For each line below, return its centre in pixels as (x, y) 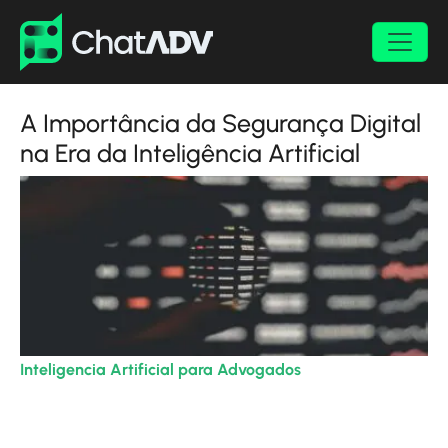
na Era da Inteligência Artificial (190, 153)
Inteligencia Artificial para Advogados (160, 369)
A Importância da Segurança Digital (220, 123)
